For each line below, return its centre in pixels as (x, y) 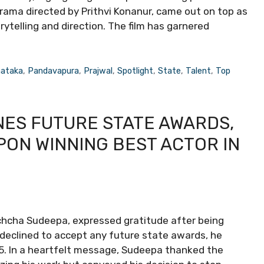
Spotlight (136, 71)
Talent (199, 71)
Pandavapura (54, 71)
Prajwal (98, 71)
